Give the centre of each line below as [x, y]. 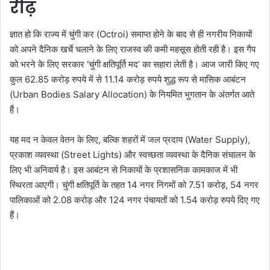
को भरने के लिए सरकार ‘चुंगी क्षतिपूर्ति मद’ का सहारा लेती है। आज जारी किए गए [134, 64]
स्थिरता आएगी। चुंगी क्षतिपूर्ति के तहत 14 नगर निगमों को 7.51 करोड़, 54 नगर [134, 185]
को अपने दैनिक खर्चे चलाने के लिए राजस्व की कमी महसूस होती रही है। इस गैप [133, 49]
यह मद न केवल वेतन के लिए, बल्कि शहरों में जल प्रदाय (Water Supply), [130, 140]
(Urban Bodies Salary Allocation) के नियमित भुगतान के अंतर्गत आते [132, 95]
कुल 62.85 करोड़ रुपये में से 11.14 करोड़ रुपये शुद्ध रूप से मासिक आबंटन [128, 80]
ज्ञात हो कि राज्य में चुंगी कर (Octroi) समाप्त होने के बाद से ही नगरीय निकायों [131, 34]
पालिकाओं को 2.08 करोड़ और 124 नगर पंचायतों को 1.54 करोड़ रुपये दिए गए [135, 200]
